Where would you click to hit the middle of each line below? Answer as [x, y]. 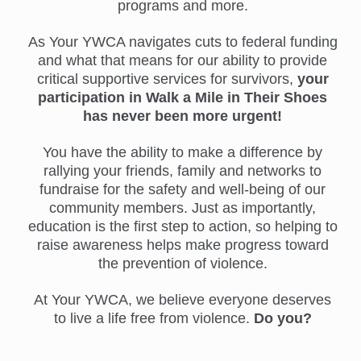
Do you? [282, 319]
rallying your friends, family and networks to [183, 171]
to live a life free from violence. [154, 319]
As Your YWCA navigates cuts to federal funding [183, 42]
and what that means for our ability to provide [183, 61]
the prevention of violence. [183, 264]
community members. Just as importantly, [183, 208]
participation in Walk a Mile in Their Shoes [183, 98]
